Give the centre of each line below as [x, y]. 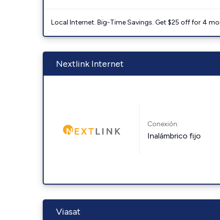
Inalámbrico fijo [174, 136]
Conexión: [163, 124]
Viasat [68, 212]
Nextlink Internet [90, 64]
